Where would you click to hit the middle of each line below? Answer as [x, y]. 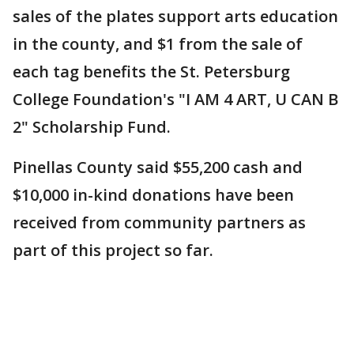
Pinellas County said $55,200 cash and [158, 167]
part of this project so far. [113, 250]
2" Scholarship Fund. [92, 127]
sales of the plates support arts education [175, 16]
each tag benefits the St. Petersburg [151, 72]
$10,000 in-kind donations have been [153, 195]
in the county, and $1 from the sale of [158, 44]
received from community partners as [159, 222]
